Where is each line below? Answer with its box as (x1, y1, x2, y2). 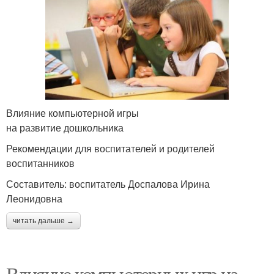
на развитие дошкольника (6, 120, 124, 135)
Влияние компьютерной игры (6, 106, 139, 120)
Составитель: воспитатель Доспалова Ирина (6, 177, 210, 191)
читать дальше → (13, 217, 74, 226)
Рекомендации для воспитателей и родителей (6, 141, 215, 156)
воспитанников (6, 156, 75, 171)
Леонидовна (6, 191, 62, 206)
